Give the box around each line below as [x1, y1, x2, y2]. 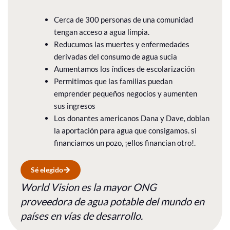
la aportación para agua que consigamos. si [54, 125, 197, 135]
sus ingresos [54, 101, 95, 110]
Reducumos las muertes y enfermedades [54, 39, 189, 49]
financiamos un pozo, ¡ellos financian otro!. [54, 138, 196, 147]
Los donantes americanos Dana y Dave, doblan [54, 113, 209, 123]
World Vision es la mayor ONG [21, 181, 157, 194]
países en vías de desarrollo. [21, 209, 143, 222]
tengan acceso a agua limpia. [54, 27, 149, 36]
